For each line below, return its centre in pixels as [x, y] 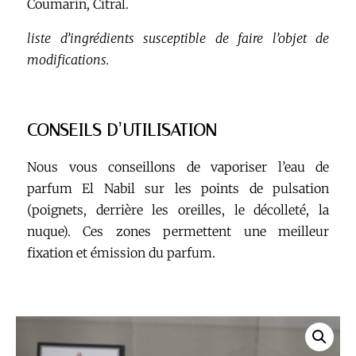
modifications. [68, 60]
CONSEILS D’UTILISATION [122, 130]
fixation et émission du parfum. [121, 253]
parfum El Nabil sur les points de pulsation [178, 188]
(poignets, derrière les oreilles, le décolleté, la [178, 210]
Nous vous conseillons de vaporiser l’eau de [178, 167]
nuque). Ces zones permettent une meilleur [178, 231]
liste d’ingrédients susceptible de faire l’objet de [178, 38]
